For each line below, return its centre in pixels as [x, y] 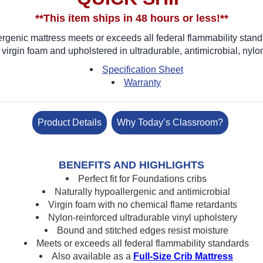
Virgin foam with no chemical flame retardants [142, 204]
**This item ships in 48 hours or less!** [131, 18]
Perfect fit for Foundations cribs [143, 178]
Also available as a [93, 256]
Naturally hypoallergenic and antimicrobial [143, 191]
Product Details [70, 122]
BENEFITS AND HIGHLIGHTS [131, 165]
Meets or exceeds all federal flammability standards [142, 243]
